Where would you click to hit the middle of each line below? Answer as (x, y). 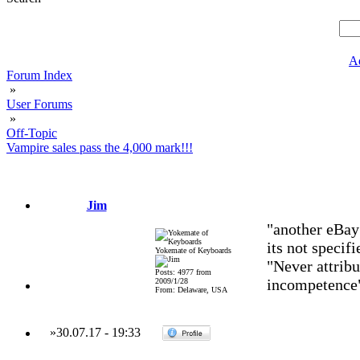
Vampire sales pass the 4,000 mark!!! (100, 147)
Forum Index (39, 75)
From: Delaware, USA (191, 290)
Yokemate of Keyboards (193, 250)
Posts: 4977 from (183, 272)
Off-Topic (32, 133)
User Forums (39, 104)
